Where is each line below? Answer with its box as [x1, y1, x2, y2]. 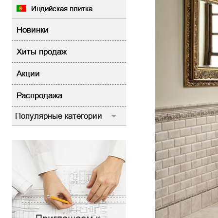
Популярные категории [15, 110, 102, 122]
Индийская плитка [31, 3, 92, 14]
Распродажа [16, 90, 62, 101]
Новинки [16, 24, 49, 36]
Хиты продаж [16, 46, 67, 57]
